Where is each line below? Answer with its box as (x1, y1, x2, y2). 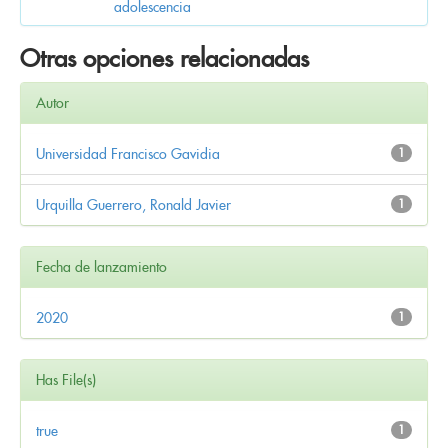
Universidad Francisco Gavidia (36, 144, 220, 163)
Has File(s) (36, 370, 96, 389)
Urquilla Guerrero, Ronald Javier (36, 195, 231, 214)
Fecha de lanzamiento (36, 257, 167, 276)
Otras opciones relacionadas (20, 42, 309, 74)
